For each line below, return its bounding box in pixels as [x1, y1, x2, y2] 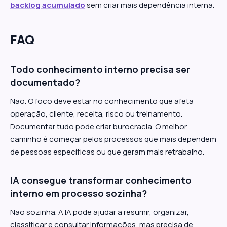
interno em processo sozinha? [10, 187, 147, 199]
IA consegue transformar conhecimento [10, 174, 192, 186]
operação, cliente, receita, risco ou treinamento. [10, 108, 182, 119]
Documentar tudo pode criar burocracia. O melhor [10, 121, 187, 132]
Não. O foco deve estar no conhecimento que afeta [10, 96, 194, 106]
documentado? [10, 76, 80, 88]
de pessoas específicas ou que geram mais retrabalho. [10, 146, 204, 157]
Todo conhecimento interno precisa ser [10, 63, 190, 75]
